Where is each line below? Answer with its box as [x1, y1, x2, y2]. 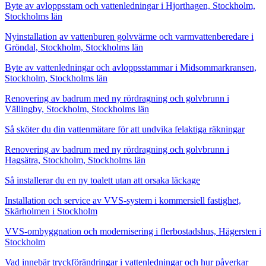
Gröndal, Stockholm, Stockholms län [5, 42, 143, 52]
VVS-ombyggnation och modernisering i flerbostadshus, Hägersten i [5, 226, 261, 236]
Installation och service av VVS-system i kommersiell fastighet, [5, 195, 241, 205]
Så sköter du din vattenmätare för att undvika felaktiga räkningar [5, 123, 245, 134]
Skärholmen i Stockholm [5, 205, 97, 216]
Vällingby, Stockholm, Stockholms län [5, 103, 149, 114]
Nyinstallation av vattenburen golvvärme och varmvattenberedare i [5, 31, 254, 42]
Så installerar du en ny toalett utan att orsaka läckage [5, 175, 200, 185]
